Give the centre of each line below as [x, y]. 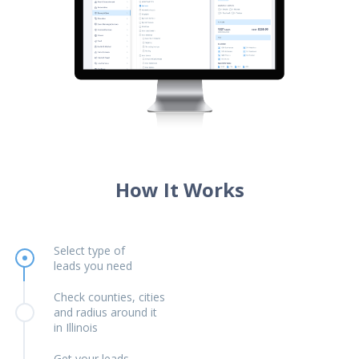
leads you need [93, 266]
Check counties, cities [109, 297]
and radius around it [105, 313]
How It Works [179, 190]
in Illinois [75, 328]
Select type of [89, 251]
